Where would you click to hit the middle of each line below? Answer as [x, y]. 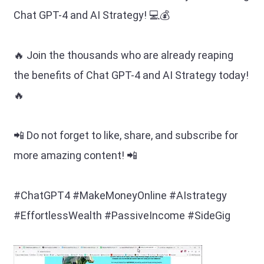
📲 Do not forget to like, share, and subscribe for [126, 135]
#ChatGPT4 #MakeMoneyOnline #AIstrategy [120, 195]
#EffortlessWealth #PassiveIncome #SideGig [122, 215]
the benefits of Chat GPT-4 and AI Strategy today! [131, 75]
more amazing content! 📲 [75, 155]
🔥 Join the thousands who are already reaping [123, 55]
